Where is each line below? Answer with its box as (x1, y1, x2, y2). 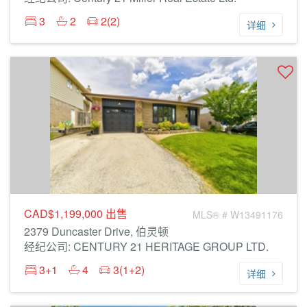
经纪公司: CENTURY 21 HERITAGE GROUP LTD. (24, 238, 269, 254)
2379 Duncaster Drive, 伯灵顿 (24, 223, 169, 239)
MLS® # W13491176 (193, 208, 283, 221)
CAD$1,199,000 (24, 206, 106, 221)
